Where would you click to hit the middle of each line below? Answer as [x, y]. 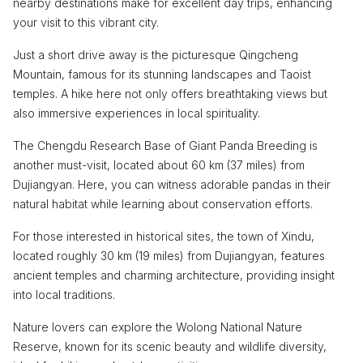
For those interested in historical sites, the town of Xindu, [164, 236]
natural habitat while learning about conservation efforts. [163, 203]
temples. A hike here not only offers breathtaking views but [170, 93]
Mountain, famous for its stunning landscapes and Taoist [162, 74]
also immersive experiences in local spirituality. [137, 113]
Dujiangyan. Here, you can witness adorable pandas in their [172, 184]
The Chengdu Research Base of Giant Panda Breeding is [165, 145]
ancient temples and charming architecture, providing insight [174, 275]
